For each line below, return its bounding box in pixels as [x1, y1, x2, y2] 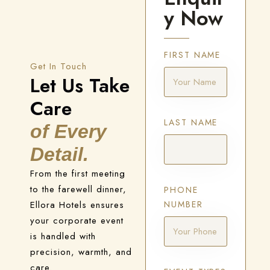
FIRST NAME [164, 49, 221, 61]
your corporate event [30, 214, 124, 227]
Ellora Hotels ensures [30, 198, 124, 212]
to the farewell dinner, [30, 183, 127, 196]
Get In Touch [30, 60, 87, 73]
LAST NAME [164, 116, 218, 128]
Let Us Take [30, 72, 130, 99]
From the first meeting [30, 167, 125, 180]
